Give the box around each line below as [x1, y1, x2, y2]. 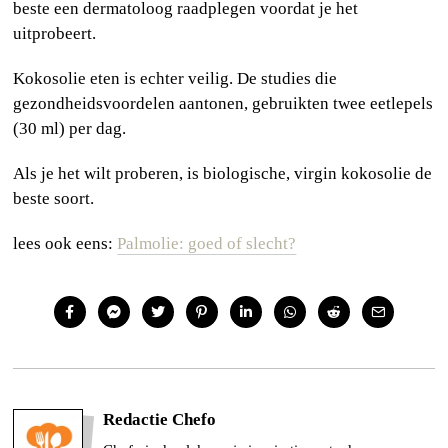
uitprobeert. [13, 24, 97, 44]
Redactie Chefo [103, 410, 217, 430]
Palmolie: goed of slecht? [117, 234, 297, 254]
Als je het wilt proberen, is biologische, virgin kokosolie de [13, 164, 433, 184]
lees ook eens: [13, 234, 118, 254]
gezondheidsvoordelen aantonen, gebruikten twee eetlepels [13, 94, 434, 114]
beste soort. [13, 189, 95, 209]
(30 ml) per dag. [13, 119, 127, 139]
